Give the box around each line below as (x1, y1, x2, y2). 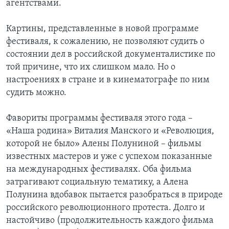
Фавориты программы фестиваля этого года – (6, 113, 193, 123)
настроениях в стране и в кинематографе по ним (6, 75, 210, 85)
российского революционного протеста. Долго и (6, 202, 205, 213)
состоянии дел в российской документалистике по (6, 49, 215, 59)
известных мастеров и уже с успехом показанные (6, 151, 212, 162)
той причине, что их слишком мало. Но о (6, 62, 175, 72)
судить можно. (6, 87, 66, 98)
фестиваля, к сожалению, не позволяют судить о (6, 36, 204, 47)
